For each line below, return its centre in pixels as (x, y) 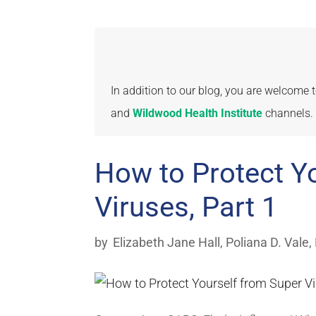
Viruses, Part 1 (186, 207)
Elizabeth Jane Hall (167, 243)
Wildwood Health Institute (198, 113)
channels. (288, 113)
